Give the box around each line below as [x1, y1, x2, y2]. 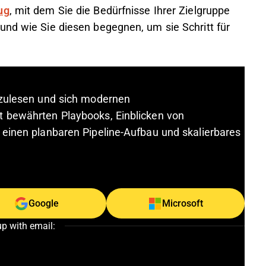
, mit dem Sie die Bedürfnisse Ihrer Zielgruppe [9, 5, 230, 17]
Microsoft [161, 198, 203, 208]
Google [28, 198, 59, 208]
